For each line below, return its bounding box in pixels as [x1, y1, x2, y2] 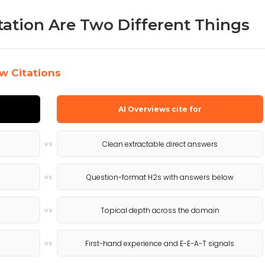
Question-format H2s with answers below [86, 172, 234, 182]
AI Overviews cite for [118, 105, 202, 114]
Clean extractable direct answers [102, 138, 218, 149]
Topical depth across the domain [100, 205, 219, 215]
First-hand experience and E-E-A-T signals [85, 238, 235, 248]
